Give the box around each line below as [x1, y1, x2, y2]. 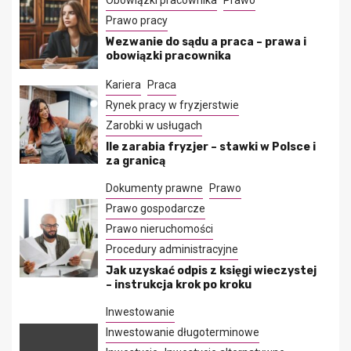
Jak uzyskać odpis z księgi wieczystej [106, 264, 317, 278]
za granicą [106, 154, 165, 168]
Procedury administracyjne [106, 243, 238, 256]
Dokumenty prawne [106, 182, 203, 195]
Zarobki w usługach [106, 119, 202, 132]
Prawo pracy [106, 14, 168, 27]
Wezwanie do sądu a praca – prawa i [106, 35, 306, 49]
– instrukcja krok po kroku [106, 278, 251, 292]
